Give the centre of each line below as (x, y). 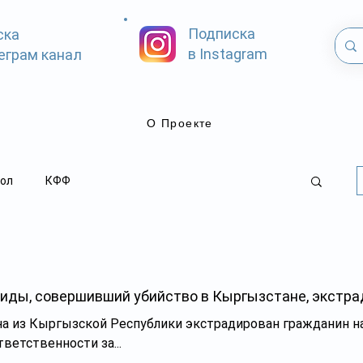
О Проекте (180, 123)
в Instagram (228, 54)
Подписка (222, 34)
